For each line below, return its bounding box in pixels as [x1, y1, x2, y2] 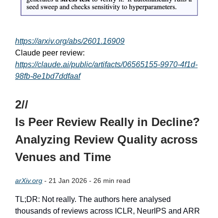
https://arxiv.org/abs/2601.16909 [15, 36, 125, 45]
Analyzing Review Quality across [15, 132, 198, 146]
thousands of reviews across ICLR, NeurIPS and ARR [15, 206, 200, 215]
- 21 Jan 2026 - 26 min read [42, 176, 130, 184]
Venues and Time [15, 150, 111, 163]
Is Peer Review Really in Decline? [15, 115, 200, 128]
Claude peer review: [15, 48, 85, 57]
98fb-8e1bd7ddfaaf [15, 72, 80, 80]
